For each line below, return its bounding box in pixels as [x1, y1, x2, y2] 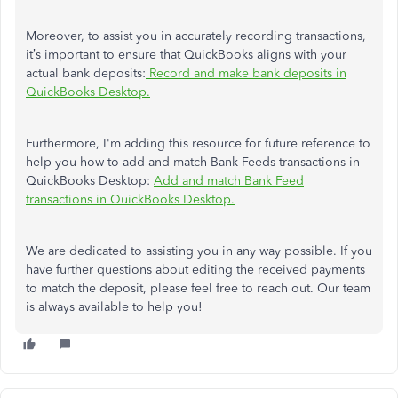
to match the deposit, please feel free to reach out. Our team [26, 280, 370, 296]
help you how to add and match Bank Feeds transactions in [26, 154, 360, 170]
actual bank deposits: [26, 65, 146, 81]
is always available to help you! [26, 298, 203, 314]
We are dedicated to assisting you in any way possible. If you [26, 243, 372, 259]
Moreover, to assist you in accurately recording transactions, [26, 28, 366, 44]
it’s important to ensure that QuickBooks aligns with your [26, 46, 346, 62]
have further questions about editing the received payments [26, 261, 365, 277]
